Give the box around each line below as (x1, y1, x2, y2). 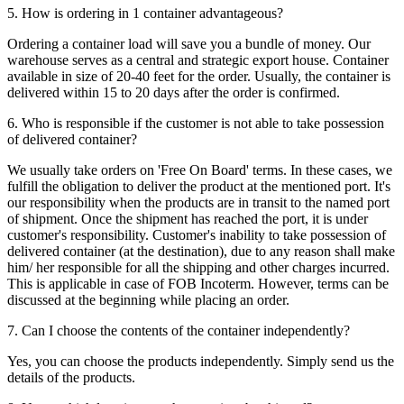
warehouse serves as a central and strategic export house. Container (7, 52, 389, 69)
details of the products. (7, 370, 135, 386)
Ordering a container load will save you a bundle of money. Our (7, 36, 371, 52)
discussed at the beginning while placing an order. (7, 292, 289, 308)
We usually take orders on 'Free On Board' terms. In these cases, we (7, 162, 392, 179)
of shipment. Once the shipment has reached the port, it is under (7, 211, 368, 227)
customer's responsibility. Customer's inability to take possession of (7, 227, 386, 243)
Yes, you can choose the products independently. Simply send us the (7, 353, 394, 370)
